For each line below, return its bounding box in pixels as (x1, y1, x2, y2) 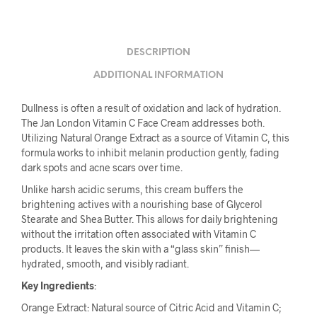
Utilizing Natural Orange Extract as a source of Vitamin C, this (21, 132, 289, 144)
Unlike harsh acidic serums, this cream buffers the (21, 183, 243, 196)
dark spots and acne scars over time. (21, 161, 183, 174)
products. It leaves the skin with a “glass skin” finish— (21, 243, 260, 255)
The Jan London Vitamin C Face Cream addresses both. (21, 117, 265, 129)
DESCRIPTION (127, 47, 190, 57)
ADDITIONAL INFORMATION (93, 70, 224, 80)
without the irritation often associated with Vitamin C (21, 228, 256, 241)
